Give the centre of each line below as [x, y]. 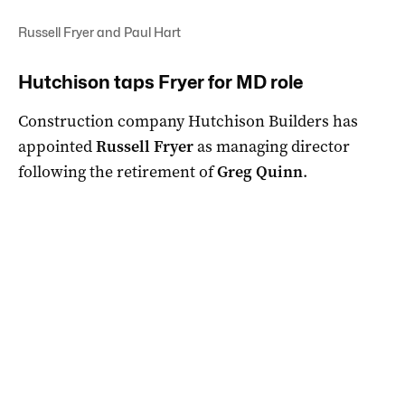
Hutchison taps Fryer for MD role [160, 82]
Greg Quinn [260, 171]
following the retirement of [118, 171]
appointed [57, 146]
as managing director [272, 146]
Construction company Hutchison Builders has [188, 121]
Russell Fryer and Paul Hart [99, 32]
